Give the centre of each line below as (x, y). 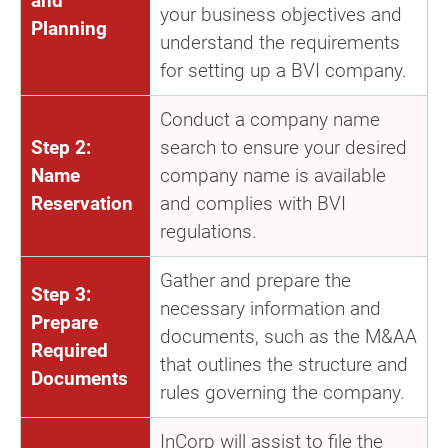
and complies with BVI (253, 203)
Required (69, 350)
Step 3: (61, 294)
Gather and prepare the (255, 280)
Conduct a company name (270, 119)
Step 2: (61, 147)
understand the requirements (280, 42)
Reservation (82, 203)
